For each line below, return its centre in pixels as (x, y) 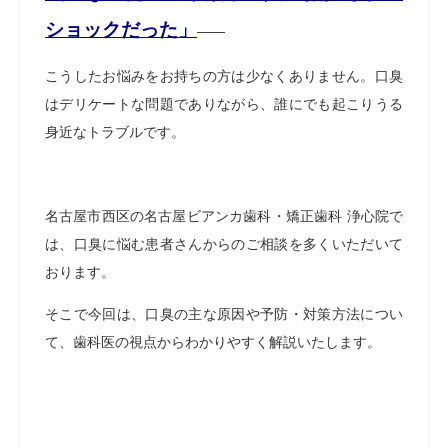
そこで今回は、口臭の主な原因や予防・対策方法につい (224, 314)
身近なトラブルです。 (115, 132)
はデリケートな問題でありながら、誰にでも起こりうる (224, 104)
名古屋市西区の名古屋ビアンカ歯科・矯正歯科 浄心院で (224, 216)
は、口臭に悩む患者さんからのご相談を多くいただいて (224, 244)
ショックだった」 (121, 29)
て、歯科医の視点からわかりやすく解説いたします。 (213, 342)
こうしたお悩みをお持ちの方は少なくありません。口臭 (224, 76)
